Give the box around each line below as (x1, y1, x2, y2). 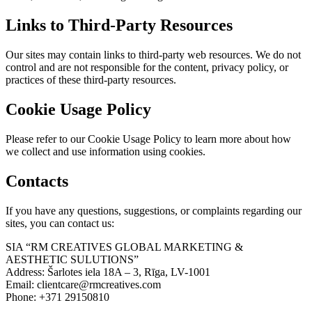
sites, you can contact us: (6, 217, 114, 229)
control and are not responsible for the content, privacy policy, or (6, 61, 288, 74)
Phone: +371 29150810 (6, 290, 109, 303)
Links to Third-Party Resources (6, 16, 233, 35)
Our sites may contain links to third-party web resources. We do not (6, 49, 301, 61)
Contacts (6, 171, 68, 190)
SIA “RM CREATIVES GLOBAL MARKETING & (6, 240, 243, 253)
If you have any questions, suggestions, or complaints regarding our (6, 204, 302, 217)
